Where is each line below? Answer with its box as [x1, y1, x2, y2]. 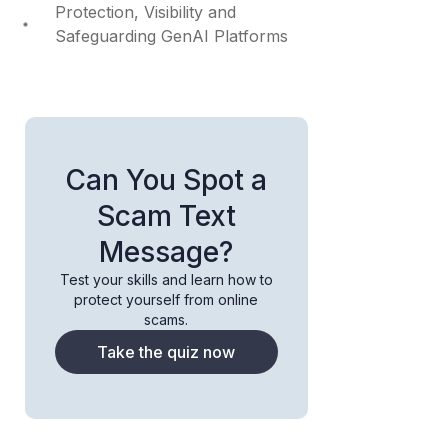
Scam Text [96, 199, 236, 234]
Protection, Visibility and [54, 2, 236, 23]
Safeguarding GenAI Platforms [54, 26, 288, 47]
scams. [144, 311, 189, 329]
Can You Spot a [65, 163, 268, 198]
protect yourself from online [74, 291, 259, 309]
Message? [99, 235, 234, 270]
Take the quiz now [97, 342, 236, 363]
